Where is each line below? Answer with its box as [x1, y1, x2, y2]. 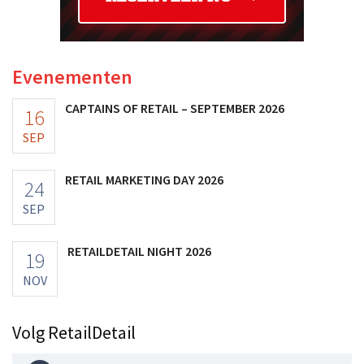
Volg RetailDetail [12, 320, 136, 344]
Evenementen [12, 63, 132, 89]
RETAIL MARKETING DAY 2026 [65, 171, 223, 188]
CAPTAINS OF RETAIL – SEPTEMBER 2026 [65, 99, 284, 116]
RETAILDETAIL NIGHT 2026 [67, 242, 211, 259]
